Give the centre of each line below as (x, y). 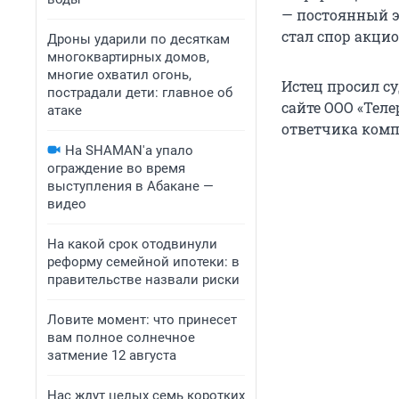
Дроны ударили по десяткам (138, 39)
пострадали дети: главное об (140, 93)
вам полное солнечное (121, 338)
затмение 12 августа (112, 355)
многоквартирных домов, (128, 57)
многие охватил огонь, (119, 75)
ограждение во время (116, 168)
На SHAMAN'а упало (129, 151)
